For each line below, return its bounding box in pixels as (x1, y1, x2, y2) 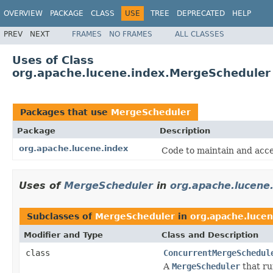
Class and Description (161, 230, 258, 239)
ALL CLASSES (175, 29, 224, 38)
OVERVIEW (4, 9, 43, 18)
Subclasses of (27, 211, 95, 221)
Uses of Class (12, 53, 94, 66)
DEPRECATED (177, 9, 225, 18)
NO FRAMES (109, 29, 152, 38)
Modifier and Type (24, 230, 103, 239)
